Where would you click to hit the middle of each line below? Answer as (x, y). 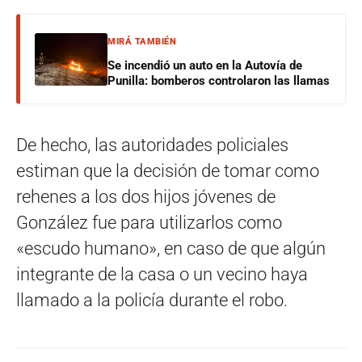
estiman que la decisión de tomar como (168, 171)
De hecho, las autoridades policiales (152, 145)
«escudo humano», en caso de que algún (171, 249)
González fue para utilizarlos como (149, 223)
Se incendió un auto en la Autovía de (205, 66)
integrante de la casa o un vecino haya (162, 275)
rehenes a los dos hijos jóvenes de (146, 197)
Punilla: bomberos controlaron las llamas (219, 81)
